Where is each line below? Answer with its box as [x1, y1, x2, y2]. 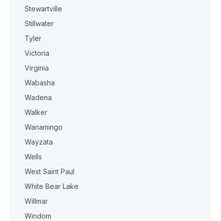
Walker [25, 108, 47, 116]
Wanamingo [25, 123, 63, 131]
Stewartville [25, 4, 62, 13]
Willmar [25, 197, 48, 205]
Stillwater [25, 19, 54, 28]
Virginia [25, 64, 49, 72]
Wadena [25, 93, 52, 102]
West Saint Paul [25, 167, 74, 176]
